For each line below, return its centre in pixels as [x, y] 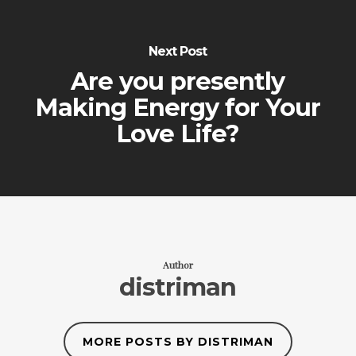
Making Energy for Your [178, 107]
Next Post [178, 51]
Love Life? [178, 133]
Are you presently [178, 81]
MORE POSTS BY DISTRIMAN [178, 342]
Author [178, 265]
